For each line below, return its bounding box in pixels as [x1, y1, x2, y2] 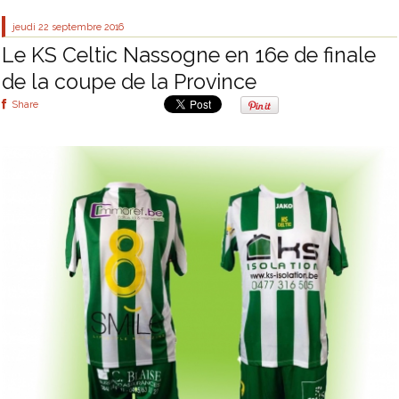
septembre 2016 [52, 20, 125, 32]
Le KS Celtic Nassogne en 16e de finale [2, 43, 376, 68]
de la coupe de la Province [2, 69, 256, 94]
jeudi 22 [12, 20, 50, 32]
